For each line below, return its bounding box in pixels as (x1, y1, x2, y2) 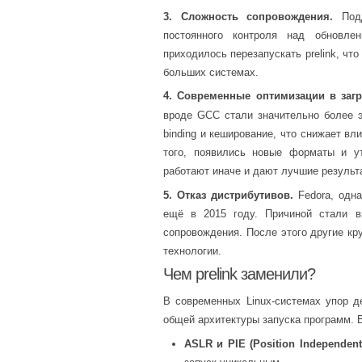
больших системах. (163, 65, 259, 78)
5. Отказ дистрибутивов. (163, 188, 293, 201)
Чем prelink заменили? (163, 265, 316, 284)
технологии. (163, 244, 221, 257)
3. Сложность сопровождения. (163, 10, 333, 23)
